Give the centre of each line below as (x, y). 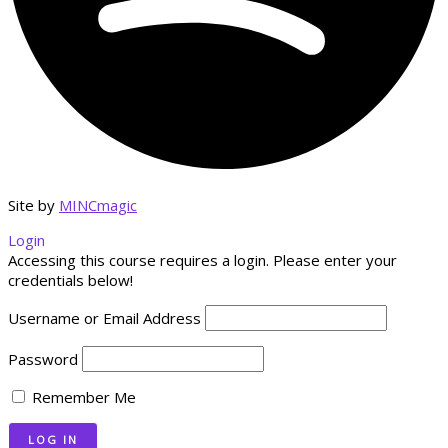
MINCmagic (98, 204)
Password (43, 358)
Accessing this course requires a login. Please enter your (202, 259)
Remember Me (82, 396)
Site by (33, 204)
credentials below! (70, 279)
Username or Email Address (104, 317)
